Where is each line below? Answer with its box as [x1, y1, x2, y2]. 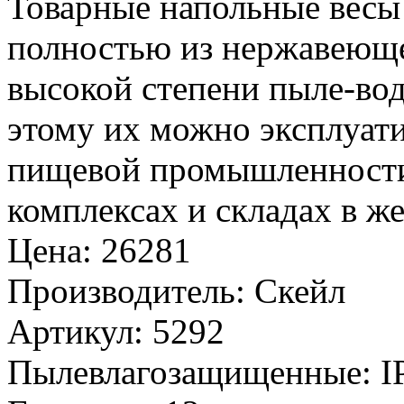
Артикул [7, 312, 133, 352]
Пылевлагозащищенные [7, 353, 362, 392]
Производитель [7, 271, 235, 311]
